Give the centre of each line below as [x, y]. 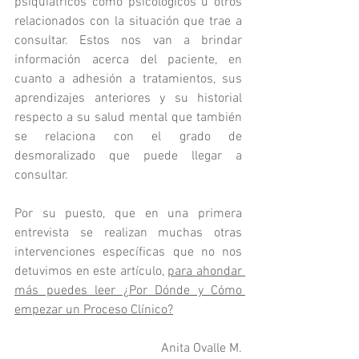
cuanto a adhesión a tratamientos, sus [128, 79]
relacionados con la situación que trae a [128, 21]
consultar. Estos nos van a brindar [128, 40]
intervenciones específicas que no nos [128, 252]
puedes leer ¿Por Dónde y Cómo [140, 290]
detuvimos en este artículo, [91, 271]
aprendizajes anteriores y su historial [128, 98]
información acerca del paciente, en [128, 60]
